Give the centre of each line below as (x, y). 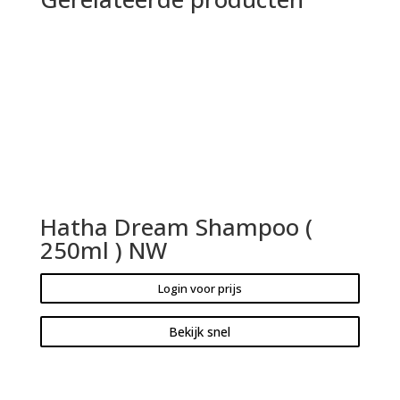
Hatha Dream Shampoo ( (176, 226)
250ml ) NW (103, 250)
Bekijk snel (200, 331)
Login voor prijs (200, 288)
